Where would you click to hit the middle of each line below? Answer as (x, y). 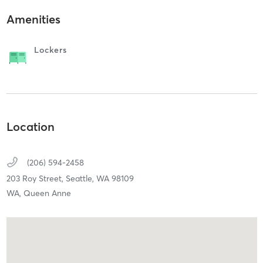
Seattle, (81, 179)
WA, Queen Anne (38, 193)
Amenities (33, 19)
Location (30, 127)
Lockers (50, 50)
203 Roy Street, (36, 179)
